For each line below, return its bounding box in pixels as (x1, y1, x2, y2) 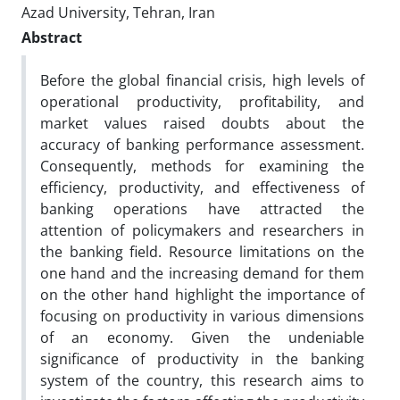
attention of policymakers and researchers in (40, 220, 364, 240)
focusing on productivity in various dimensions (40, 305, 364, 326)
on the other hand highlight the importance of (40, 284, 364, 304)
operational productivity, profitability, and (40, 91, 364, 112)
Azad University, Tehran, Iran (21, 2, 215, 22)
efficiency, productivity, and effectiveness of (40, 177, 364, 197)
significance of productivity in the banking (40, 348, 364, 369)
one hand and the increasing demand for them (40, 262, 364, 283)
